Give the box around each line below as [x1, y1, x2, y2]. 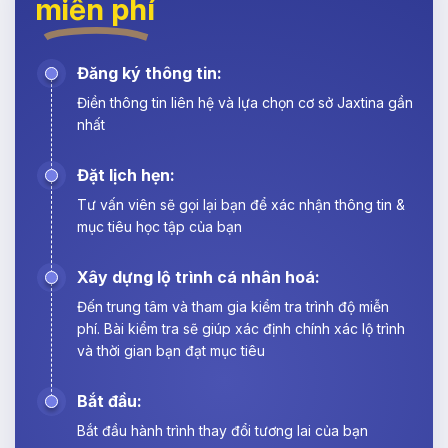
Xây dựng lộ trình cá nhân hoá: [77, 267, 320, 288]
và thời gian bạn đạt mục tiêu [77, 342, 265, 360]
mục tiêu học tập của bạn [77, 218, 242, 236]
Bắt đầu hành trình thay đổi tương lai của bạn [77, 422, 368, 440]
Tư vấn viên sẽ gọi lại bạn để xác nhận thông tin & [77, 196, 405, 214]
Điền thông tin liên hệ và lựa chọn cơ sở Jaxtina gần [77, 94, 413, 112]
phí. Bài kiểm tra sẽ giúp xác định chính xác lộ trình [77, 320, 405, 338]
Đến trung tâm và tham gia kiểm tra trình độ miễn [77, 298, 389, 316]
